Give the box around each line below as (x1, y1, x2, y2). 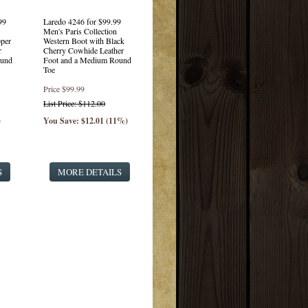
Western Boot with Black (43, 35, 125, 46)
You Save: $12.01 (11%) (43, 115, 129, 126)
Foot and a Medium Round (43, 54, 132, 65)
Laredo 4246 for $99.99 (43, 16, 122, 27)
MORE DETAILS (57, 166, 122, 178)
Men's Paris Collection (43, 25, 118, 36)
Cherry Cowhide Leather (43, 45, 124, 56)
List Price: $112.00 (43, 98, 106, 109)
